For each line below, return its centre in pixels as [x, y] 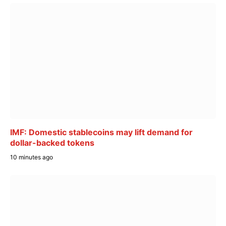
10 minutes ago [32, 157]
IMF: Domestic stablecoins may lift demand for [101, 132]
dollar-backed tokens [52, 143]
